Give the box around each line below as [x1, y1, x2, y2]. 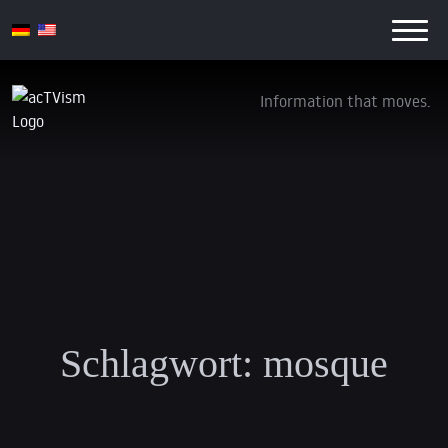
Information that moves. [260, 91, 431, 111]
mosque [263, 341, 388, 387]
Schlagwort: [60, 341, 253, 387]
